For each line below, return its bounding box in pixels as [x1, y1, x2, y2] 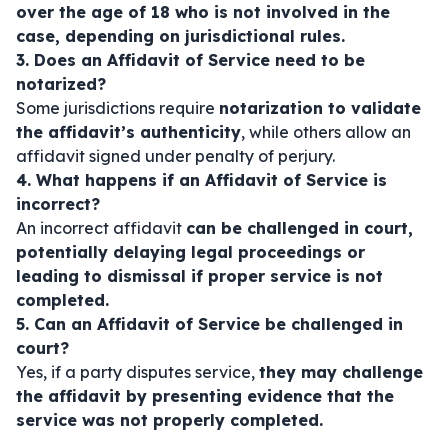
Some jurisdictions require [16, 98, 219, 118]
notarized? [16, 74, 106, 94]
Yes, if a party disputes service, [16, 362, 259, 382]
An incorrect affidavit [16, 218, 186, 238]
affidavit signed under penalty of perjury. [16, 146, 335, 166]
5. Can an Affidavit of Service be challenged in [16, 314, 403, 334]
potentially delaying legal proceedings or [16, 242, 365, 262]
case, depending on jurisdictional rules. [16, 26, 345, 46]
